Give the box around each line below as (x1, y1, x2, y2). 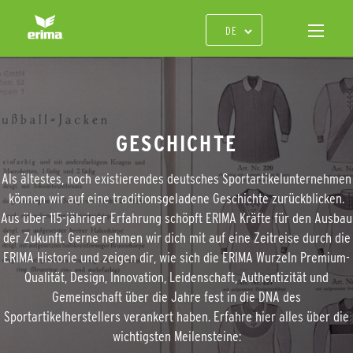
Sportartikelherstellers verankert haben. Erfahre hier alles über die (4, 309, 349, 325)
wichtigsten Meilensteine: (112, 329, 241, 344)
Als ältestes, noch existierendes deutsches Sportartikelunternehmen (2, 171, 351, 187)
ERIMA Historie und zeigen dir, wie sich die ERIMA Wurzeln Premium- (3, 250, 350, 266)
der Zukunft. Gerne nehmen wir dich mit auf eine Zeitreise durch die (2, 230, 351, 246)
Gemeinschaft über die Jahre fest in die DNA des (52, 289, 301, 305)
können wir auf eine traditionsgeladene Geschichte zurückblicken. (9, 191, 344, 206)
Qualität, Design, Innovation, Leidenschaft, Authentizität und (24, 269, 329, 285)
